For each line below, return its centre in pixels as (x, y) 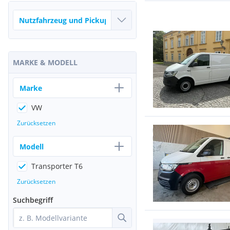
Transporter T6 (57, 166)
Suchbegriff (33, 200)
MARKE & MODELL (45, 62)
